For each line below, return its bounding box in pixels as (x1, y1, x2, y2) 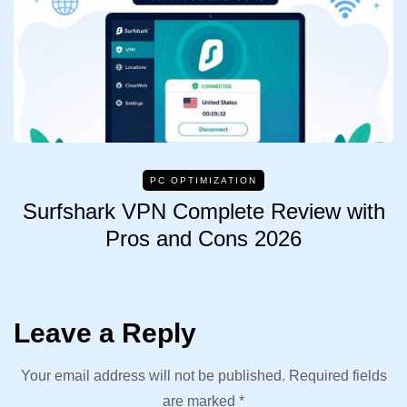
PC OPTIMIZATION (150, 174, 257, 185)
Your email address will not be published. (20, 367, 285, 383)
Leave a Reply (14, 317, 196, 348)
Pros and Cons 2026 (105, 225, 302, 251)
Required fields (284, 367, 387, 383)
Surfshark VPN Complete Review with (22, 198, 385, 223)
